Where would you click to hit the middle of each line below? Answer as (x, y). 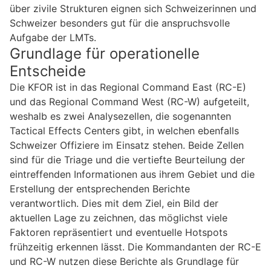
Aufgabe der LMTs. (53, 37)
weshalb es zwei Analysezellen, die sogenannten (120, 116)
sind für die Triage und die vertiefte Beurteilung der (127, 159)
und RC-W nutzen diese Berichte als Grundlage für (124, 261)
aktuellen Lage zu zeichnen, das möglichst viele (119, 217)
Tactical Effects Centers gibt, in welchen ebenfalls (124, 130)
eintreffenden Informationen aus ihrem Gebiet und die (132, 174)
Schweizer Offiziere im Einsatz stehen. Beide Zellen (127, 145)
